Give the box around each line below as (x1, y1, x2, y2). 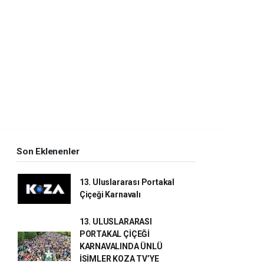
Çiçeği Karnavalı (79, 190, 141, 200)
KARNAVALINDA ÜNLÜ (79, 241, 163, 251)
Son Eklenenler (16, 146, 80, 157)
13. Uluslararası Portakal (79, 177, 175, 187)
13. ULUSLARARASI (79, 216, 152, 226)
